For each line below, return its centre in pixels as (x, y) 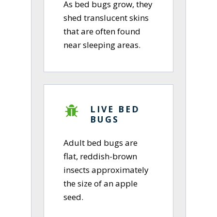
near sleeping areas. (102, 45)
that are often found (102, 31)
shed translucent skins (106, 18)
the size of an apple (101, 184)
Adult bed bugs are (101, 143)
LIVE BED (115, 109)
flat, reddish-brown (101, 156)
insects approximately (106, 170)
